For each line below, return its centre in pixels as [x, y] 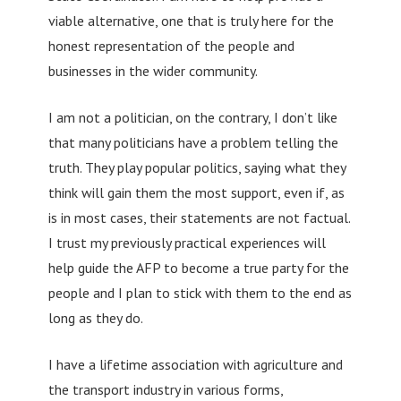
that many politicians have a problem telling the [193, 142]
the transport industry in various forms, [165, 389]
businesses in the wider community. [153, 70]
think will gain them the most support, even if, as [196, 192]
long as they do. [95, 317]
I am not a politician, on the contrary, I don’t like [192, 117]
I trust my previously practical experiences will [187, 242]
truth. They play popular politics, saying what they [196, 167]
